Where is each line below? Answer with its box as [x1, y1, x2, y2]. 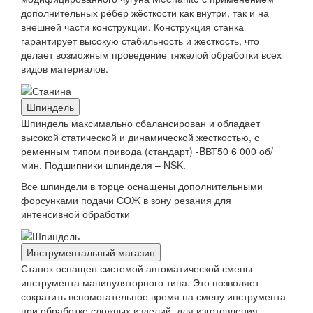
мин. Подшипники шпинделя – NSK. [21, 157, 186, 172]
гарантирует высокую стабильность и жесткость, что [21, 33, 259, 48]
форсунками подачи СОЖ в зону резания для [21, 192, 231, 207]
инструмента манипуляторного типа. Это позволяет [21, 275, 259, 290]
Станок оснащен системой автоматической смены [21, 261, 252, 276]
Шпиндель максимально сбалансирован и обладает [21, 115, 260, 130]
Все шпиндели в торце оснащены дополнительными [21, 178, 263, 193]
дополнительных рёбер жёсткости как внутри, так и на [21, 5, 269, 20]
